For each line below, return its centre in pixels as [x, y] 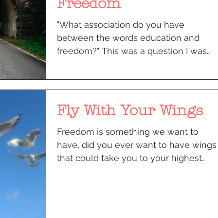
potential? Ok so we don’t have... [123, 171]
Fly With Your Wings [130, 110]
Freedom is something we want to [128, 131]
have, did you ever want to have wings [137, 145]
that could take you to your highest [129, 158]
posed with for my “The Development [135, 64]
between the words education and [128, 37]
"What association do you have [121, 24]
